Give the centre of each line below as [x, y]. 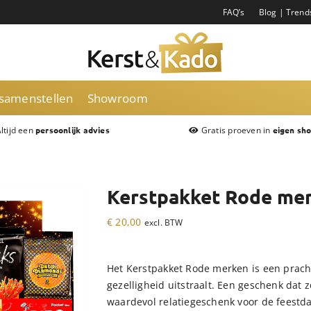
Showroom [117, 98]
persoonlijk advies [72, 130]
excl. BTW [163, 222]
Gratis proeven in [236, 130]
